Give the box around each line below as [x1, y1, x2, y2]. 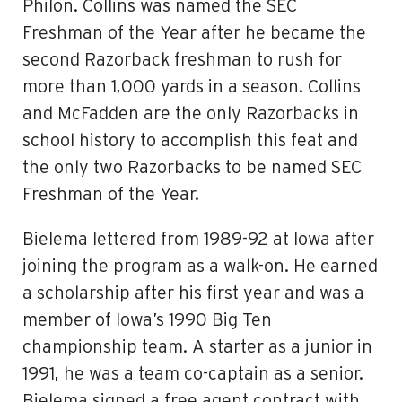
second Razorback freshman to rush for [22, 51, 342, 69]
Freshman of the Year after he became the [22, 24, 366, 42]
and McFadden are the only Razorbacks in [22, 105, 359, 123]
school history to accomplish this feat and [22, 132, 358, 150]
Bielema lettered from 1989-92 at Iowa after [22, 231, 374, 249]
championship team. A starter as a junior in [22, 338, 372, 356]
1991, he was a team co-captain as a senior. [22, 365, 363, 383]
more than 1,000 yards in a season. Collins [22, 78, 361, 96]
